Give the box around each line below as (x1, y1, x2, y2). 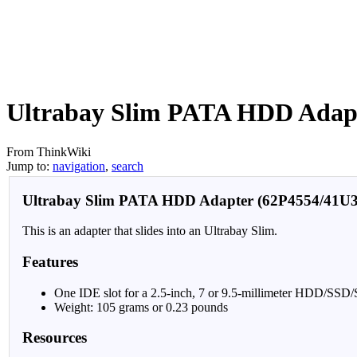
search (112, 159, 143, 173)
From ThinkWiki (6, 144, 91, 159)
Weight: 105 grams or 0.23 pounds (54, 300, 228, 314)
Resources (22, 329, 87, 347)
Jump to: (6, 159, 53, 173)
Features (22, 253, 78, 271)
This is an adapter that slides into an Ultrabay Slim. (22, 224, 277, 238)
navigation (53, 159, 105, 173)
